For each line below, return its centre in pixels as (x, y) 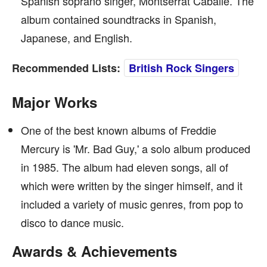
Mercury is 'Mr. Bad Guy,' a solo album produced (136, 148)
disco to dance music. (72, 222)
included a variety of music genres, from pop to (132, 204)
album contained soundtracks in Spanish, (119, 19)
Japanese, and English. (77, 38)
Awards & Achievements (94, 251)
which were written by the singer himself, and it (132, 185)
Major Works (55, 102)
